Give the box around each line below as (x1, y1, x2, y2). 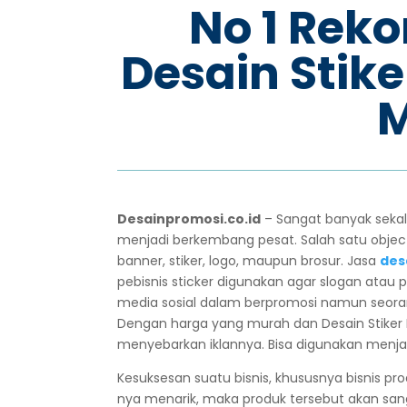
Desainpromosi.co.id (117, 210, 262, 229)
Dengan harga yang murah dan (117, 314, 319, 333)
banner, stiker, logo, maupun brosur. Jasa (117, 252, 381, 271)
